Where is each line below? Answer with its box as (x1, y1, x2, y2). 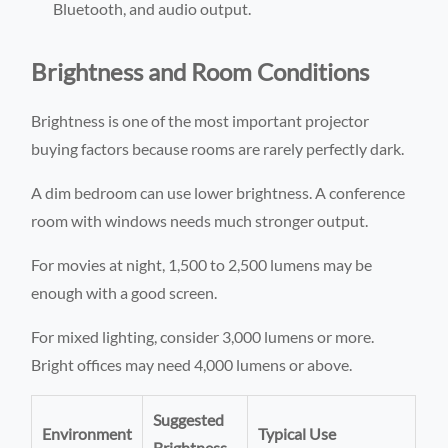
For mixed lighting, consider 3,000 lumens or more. (31, 326, 375, 346)
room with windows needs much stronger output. (31, 210, 369, 230)
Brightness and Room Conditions (31, 56, 370, 86)
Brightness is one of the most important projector (31, 110, 370, 130)
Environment (42, 423, 133, 443)
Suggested (153, 409, 225, 429)
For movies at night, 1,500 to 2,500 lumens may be (31, 254, 373, 274)
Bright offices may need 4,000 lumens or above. (31, 354, 353, 374)
